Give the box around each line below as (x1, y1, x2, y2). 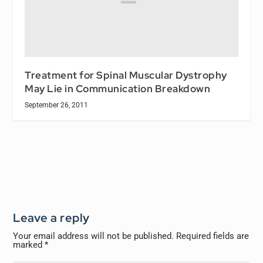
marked (13, 239, 45, 250)
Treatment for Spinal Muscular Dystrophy (25, 68, 227, 82)
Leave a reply (13, 210, 90, 225)
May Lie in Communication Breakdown (25, 82, 211, 95)
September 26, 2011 (25, 100, 89, 109)
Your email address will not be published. (13, 230, 174, 241)
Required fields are (176, 230, 249, 241)
